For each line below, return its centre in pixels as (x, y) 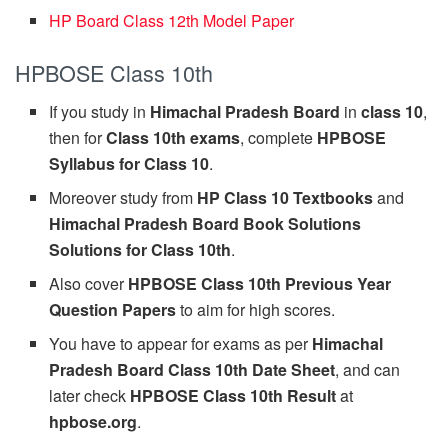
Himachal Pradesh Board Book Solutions (205, 223)
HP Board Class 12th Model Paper (172, 21)
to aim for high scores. (256, 309)
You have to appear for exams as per (181, 343)
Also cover (89, 283)
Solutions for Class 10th (140, 249)
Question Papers (113, 309)
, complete (279, 137)
